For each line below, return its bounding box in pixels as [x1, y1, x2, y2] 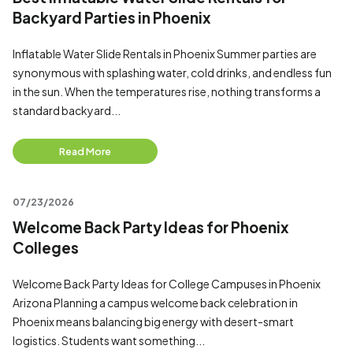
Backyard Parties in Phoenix [13, 9, 210, 27]
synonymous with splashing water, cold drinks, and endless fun [13, 65, 332, 80]
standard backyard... [13, 103, 121, 117]
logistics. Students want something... [13, 333, 205, 347]
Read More [59, 145, 111, 158]
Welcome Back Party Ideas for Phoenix [13, 218, 288, 236]
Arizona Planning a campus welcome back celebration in [13, 295, 298, 310]
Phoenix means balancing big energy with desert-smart [13, 314, 294, 329]
